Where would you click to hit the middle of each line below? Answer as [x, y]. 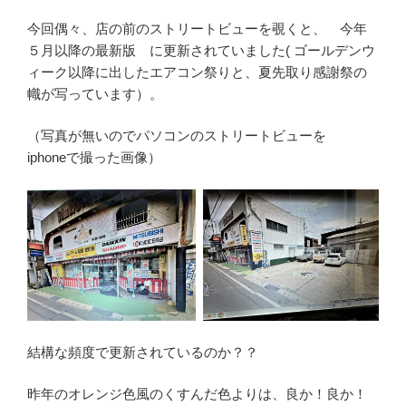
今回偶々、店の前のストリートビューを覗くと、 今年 [197, 28]
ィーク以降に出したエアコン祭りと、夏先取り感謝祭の [197, 72]
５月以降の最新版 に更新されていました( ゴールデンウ [201, 50]
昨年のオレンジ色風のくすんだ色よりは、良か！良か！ [197, 394]
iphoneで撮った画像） [94, 158]
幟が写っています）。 [95, 93]
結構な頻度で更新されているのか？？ [143, 352]
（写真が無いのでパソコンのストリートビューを [185, 136]
